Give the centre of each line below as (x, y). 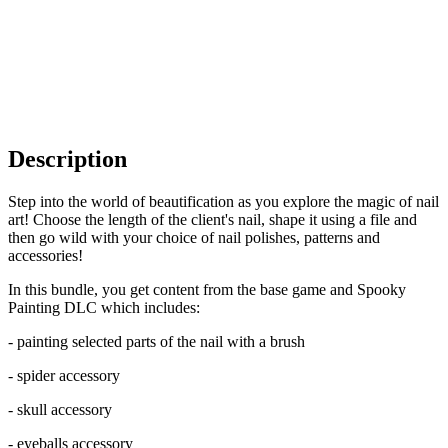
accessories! (45, 255)
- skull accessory (60, 409)
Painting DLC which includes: (104, 307)
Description (67, 158)
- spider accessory (64, 375)
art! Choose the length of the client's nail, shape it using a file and (212, 219)
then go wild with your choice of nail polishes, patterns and (194, 237)
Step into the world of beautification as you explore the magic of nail (223, 201)
